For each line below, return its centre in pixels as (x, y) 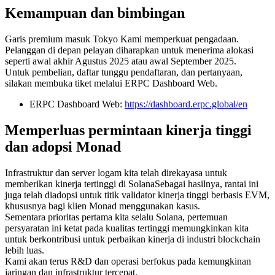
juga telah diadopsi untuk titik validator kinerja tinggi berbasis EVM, (137, 195)
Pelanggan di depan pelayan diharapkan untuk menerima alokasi (129, 50)
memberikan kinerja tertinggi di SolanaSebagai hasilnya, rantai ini (132, 184)
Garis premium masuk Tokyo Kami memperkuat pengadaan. (122, 39)
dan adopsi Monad (63, 147)
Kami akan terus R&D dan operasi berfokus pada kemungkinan (128, 261)
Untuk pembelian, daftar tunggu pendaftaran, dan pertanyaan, (124, 72)
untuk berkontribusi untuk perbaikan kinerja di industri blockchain (133, 239)
